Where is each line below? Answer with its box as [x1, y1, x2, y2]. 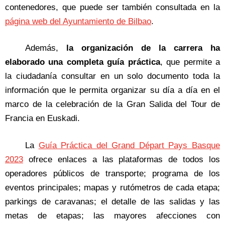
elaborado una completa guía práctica [5, 57, 160, 67]
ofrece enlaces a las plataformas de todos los [23, 154, 220, 164]
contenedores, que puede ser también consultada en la [5, 2, 220, 12]
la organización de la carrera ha [66, 43, 220, 53]
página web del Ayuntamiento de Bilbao [5, 16, 151, 26]
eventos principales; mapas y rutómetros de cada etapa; [5, 182, 220, 192]
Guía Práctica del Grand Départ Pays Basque [38, 140, 220, 150]
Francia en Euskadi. [5, 114, 80, 124]
